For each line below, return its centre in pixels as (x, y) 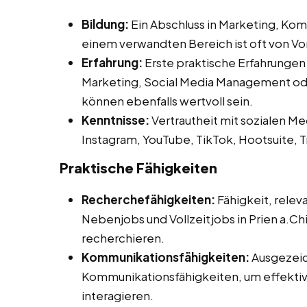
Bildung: (105, 24)
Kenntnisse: (115, 120)
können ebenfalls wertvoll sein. (167, 101)
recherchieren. (123, 238)
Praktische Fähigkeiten (138, 168)
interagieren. (118, 296)
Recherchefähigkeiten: (148, 200)
